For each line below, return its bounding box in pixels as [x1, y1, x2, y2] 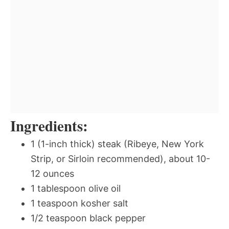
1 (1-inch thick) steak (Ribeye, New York [31, 138, 204, 149]
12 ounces [31, 168, 74, 179]
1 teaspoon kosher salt [31, 197, 128, 209]
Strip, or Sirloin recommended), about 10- [31, 153, 210, 164]
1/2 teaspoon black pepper [31, 212, 146, 223]
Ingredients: [10, 114, 88, 136]
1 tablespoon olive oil [31, 182, 121, 194]
